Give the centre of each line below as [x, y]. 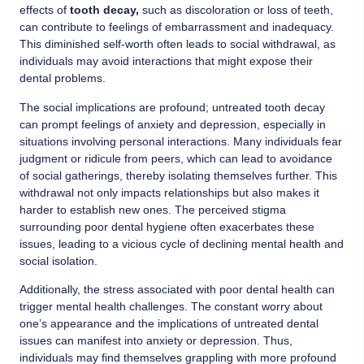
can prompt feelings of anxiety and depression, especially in [173, 124]
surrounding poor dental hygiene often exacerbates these [167, 226]
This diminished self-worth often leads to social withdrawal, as [178, 44]
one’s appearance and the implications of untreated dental [169, 323]
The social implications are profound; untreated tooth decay [172, 107]
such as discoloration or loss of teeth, [236, 10]
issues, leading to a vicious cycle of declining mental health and [182, 243]
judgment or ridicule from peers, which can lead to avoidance [176, 158]
